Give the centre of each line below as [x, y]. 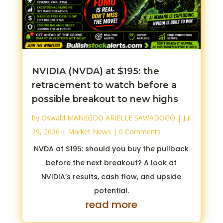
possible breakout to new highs [105, 99]
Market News [89, 131]
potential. [111, 190]
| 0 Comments [136, 131]
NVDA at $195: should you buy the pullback [111, 149]
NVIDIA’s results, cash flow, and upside [111, 176]
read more [111, 204]
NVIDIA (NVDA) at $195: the [95, 71]
